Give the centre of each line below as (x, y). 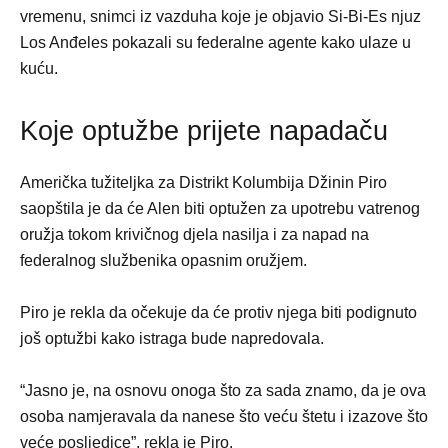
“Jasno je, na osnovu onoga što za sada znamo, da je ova (223, 391)
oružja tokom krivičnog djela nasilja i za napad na (194, 235)
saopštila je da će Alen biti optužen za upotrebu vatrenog (220, 209)
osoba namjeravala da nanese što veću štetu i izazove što (224, 417)
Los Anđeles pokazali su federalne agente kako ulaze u (215, 43)
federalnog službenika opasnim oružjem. (163, 261)
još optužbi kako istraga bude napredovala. (172, 339)
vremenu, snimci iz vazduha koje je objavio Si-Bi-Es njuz (220, 17)
